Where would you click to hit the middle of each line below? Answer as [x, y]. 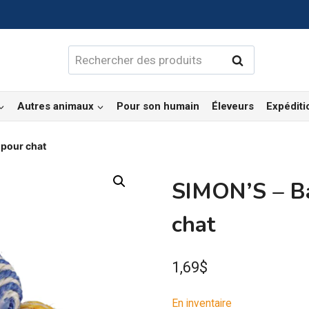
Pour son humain [158, 106]
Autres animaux [56, 106]
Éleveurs [233, 106]
